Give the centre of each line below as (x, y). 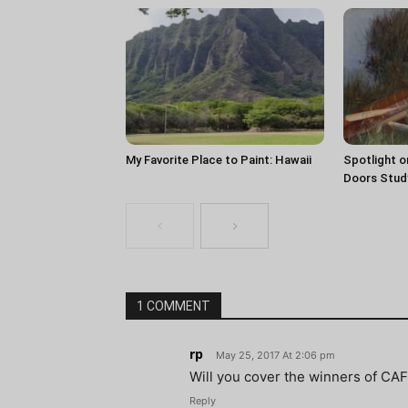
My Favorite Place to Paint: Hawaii (219, 160)
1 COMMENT (173, 306)
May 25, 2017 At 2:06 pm (275, 356)
